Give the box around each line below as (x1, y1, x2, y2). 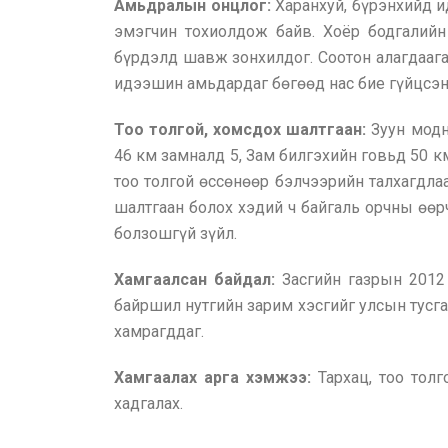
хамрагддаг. (114, 322, 204, 341)
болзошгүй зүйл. (114, 224, 237, 243)
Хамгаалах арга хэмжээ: (114, 368, 318, 387)
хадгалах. (114, 394, 183, 413)
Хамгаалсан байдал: (114, 270, 275, 289)
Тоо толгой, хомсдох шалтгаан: (114, 120, 372, 139)
